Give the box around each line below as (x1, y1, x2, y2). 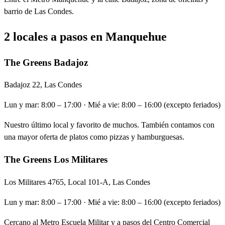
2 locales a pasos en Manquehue (4, 30, 167, 43)
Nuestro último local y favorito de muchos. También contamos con (4, 121, 214, 130)
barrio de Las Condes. (4, 7, 74, 16)
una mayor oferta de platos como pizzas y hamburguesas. (4, 133, 184, 142)
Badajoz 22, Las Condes (4, 80, 82, 89)
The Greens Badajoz (4, 57, 88, 68)
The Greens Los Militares (4, 154, 107, 165)
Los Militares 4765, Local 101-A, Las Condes (4, 177, 150, 186)
